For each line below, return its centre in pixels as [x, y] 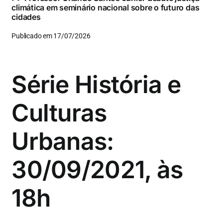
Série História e [96, 84]
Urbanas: [63, 141]
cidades [26, 17]
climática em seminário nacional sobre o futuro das [106, 7]
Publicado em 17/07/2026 [51, 36]
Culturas [59, 112]
